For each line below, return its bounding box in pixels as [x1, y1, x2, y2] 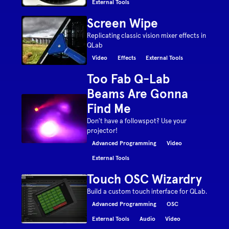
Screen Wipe [87, 15, 158, 31]
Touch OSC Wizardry [87, 171, 202, 187]
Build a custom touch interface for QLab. [87, 187, 208, 196]
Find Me [87, 101, 131, 117]
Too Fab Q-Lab [87, 71, 170, 87]
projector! [87, 126, 118, 135]
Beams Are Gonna [87, 86, 189, 102]
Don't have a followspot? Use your [87, 117, 187, 125]
